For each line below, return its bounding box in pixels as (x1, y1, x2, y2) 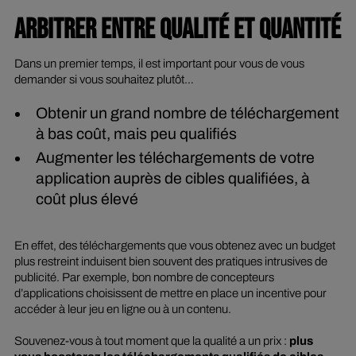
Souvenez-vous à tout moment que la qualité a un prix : (14, 335, 287, 348)
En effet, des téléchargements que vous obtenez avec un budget (14, 239, 335, 253)
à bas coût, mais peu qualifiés (36, 125, 238, 142)
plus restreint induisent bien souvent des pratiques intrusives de (14, 255, 327, 269)
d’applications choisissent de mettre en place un (14, 287, 256, 300)
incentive (255, 287, 301, 300)
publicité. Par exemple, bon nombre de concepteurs (14, 271, 274, 284)
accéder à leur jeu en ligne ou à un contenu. (14, 303, 234, 316)
